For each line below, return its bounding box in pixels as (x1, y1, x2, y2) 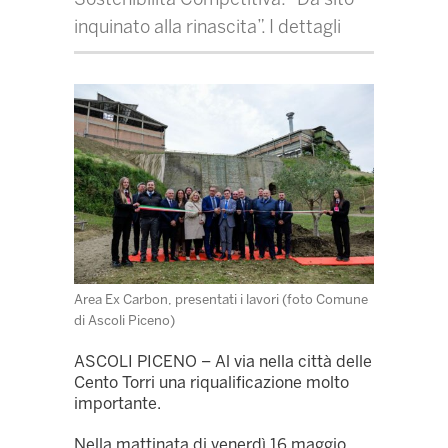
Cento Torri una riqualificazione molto (74, 373, 349, 393)
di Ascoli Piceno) (74, 312, 175, 329)
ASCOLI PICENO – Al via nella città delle (74, 352, 372, 372)
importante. (74, 394, 161, 414)
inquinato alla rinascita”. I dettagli (74, 16, 341, 39)
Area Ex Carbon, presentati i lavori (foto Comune (74, 291, 368, 308)
